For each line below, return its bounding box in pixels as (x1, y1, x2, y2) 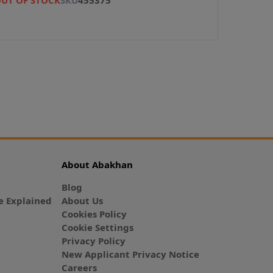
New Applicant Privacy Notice (61, 247, 199, 260)
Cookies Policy (61, 207, 127, 220)
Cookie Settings (61, 221, 133, 233)
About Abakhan (61, 158, 133, 171)
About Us (61, 194, 103, 207)
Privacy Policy (61, 234, 126, 247)
